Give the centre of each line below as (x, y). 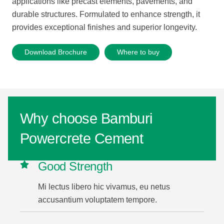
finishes (101, 27)
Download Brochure (56, 52)
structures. (59, 14)
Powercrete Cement (82, 138)
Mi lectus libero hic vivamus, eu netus (104, 186)
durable (25, 14)
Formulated (100, 14)
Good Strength (75, 166)
